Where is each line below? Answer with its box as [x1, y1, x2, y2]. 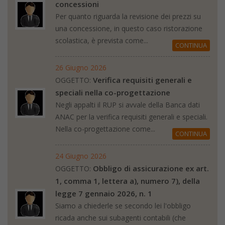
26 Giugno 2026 [55, 62, 106, 72]
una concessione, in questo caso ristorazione [55, 23, 202, 33]
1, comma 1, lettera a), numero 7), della [55, 175, 200, 186]
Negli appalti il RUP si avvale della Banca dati [55, 99, 200, 109]
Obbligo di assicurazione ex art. [93, 163, 209, 173]
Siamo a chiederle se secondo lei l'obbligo [55, 200, 191, 210]
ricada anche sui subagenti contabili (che [55, 212, 186, 222]
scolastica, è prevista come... [55, 35, 148, 45]
